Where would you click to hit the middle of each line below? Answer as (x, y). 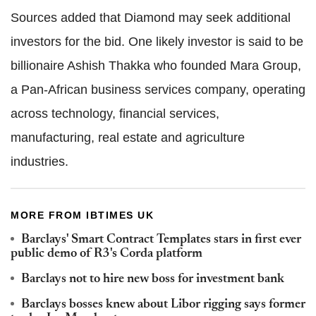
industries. (39, 162)
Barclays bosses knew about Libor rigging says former (163, 305)
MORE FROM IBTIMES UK (82, 215)
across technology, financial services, (115, 114)
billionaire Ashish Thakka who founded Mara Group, (156, 66)
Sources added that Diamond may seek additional (151, 18)
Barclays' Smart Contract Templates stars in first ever (161, 240)
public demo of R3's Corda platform (107, 254)
